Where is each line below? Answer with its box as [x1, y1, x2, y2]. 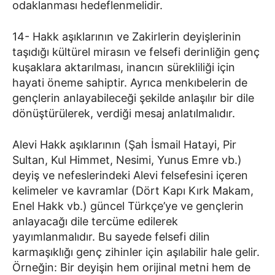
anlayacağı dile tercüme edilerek [12, 214, 178, 228]
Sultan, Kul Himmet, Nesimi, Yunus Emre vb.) [12, 153, 242, 166]
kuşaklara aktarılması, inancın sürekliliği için [12, 60, 235, 74]
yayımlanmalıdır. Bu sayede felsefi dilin [12, 230, 210, 243]
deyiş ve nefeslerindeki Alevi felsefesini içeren [12, 168, 248, 182]
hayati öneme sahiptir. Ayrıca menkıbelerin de [12, 76, 247, 89]
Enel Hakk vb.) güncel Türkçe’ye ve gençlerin [12, 199, 244, 212]
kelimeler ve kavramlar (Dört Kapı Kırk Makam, [12, 184, 254, 197]
